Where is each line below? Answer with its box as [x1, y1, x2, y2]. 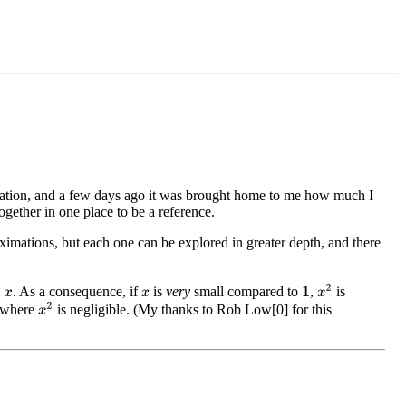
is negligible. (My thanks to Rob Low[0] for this [53, 301, 333, 317]
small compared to [190, 283, 303, 299]
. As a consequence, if [12, 283, 141, 299]
